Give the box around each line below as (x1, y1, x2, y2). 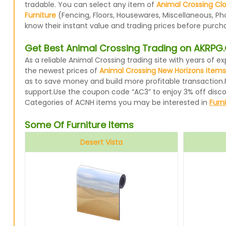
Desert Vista (80, 137, 123, 147)
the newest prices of (24, 66, 99, 76)
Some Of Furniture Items (24, 119, 134, 131)
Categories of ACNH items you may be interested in (24, 97, 209, 107)
